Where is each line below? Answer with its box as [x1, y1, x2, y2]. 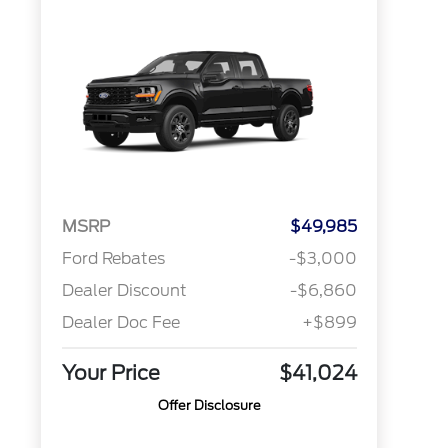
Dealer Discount [61, 281, 187, 301]
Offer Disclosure [157, 398, 261, 414]
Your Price [61, 361, 160, 386]
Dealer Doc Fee [61, 313, 180, 333]
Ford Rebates [61, 249, 165, 269]
